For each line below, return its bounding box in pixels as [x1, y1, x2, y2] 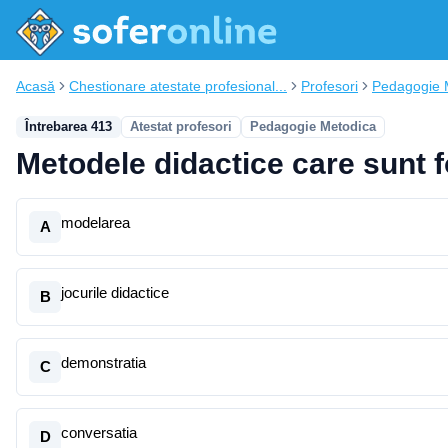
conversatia [61, 424, 137, 441]
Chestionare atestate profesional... [69, 78, 287, 94]
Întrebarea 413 [25, 119, 112, 134]
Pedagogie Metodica [250, 119, 376, 134]
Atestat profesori [130, 119, 232, 134]
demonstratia [61, 354, 146, 371]
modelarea [61, 214, 130, 231]
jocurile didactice [61, 284, 169, 301]
